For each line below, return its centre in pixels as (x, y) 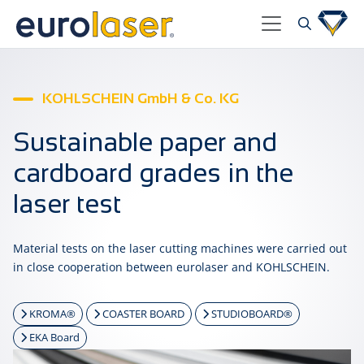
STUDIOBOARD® (251, 313)
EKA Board (53, 337)
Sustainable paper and (145, 142)
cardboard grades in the (153, 173)
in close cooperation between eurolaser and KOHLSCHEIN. (171, 266)
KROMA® (51, 313)
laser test (67, 204)
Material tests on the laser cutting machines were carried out (180, 248)
